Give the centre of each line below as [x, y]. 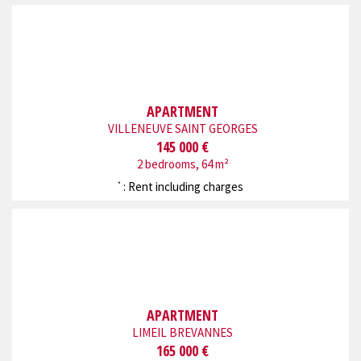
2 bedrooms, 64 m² [183, 164]
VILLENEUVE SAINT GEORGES [183, 129]
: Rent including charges [182, 186]
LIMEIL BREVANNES [183, 333]
